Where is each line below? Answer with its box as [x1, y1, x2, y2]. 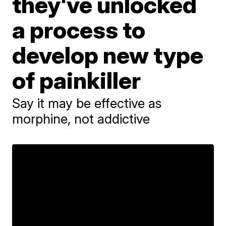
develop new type [12, 40, 204, 69]
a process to [12, 15, 146, 44]
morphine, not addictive [12, 110, 150, 127]
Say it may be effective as [12, 95, 162, 111]
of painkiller [12, 66, 141, 94]
